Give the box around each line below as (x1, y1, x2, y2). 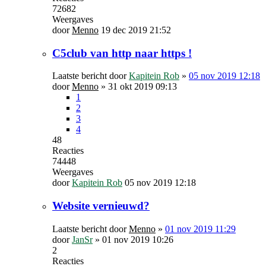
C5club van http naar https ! (52, 46, 192, 59)
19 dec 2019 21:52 (101, 24, 171, 35)
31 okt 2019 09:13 (108, 81, 177, 92)
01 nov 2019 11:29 (165, 223, 236, 234)
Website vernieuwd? (52, 199, 150, 212)
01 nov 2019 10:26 (102, 234, 173, 245)
